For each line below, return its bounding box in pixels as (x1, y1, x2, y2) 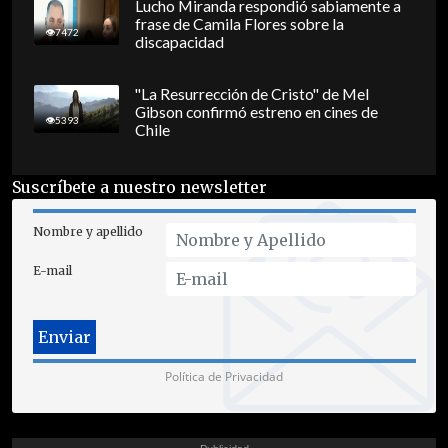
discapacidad (134, 33, 224, 52)
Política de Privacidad (165, 368, 283, 386)
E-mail (32, 263, 72, 279)
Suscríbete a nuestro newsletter (12, 177, 267, 198)
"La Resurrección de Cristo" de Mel (134, 85, 369, 104)
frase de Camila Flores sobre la (134, 15, 344, 34)
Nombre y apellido (32, 224, 143, 240)
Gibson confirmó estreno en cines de (134, 103, 378, 122)
